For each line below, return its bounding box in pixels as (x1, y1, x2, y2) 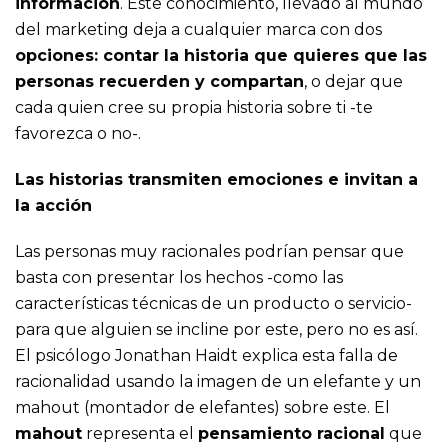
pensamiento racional (198, 424, 385, 444)
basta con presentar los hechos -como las (15, 268, 343, 288)
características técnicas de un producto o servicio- (15, 294, 412, 314)
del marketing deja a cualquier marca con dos (15, 20, 382, 40)
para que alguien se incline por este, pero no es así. (15, 320, 418, 340)
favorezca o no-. (15, 124, 141, 144)
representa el (82, 424, 198, 444)
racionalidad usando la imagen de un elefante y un (15, 372, 421, 392)
